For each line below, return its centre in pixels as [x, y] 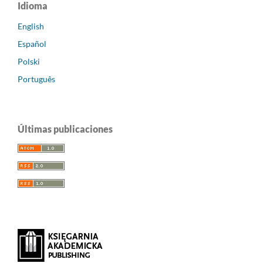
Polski [29, 62]
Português [36, 79]
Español [32, 44]
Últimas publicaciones [65, 129]
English [31, 26]
